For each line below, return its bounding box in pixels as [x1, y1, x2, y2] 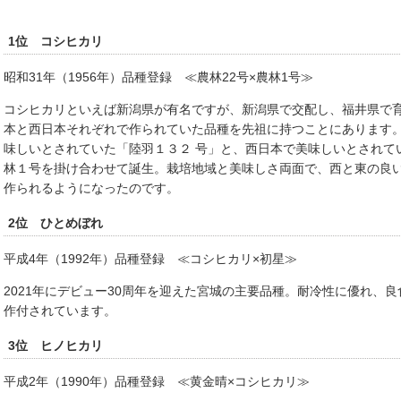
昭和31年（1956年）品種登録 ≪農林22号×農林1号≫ [4, 69, 313, 84]
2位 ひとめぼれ [8, 215, 103, 230]
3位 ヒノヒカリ [8, 337, 103, 353]
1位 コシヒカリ [8, 33, 103, 48]
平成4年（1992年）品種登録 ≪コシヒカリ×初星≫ [4, 251, 297, 266]
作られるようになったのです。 [4, 180, 179, 195]
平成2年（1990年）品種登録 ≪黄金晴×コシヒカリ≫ [4, 373, 310, 388]
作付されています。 [4, 303, 116, 318]
